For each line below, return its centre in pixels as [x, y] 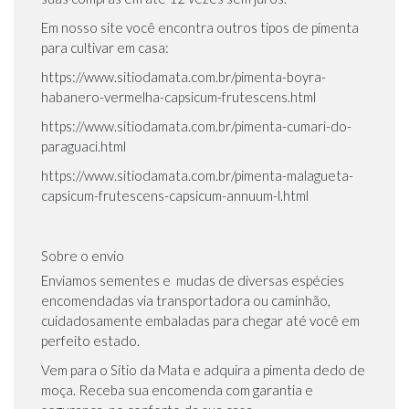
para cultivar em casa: [105, 48]
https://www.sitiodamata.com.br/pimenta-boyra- [184, 77]
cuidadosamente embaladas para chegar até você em [200, 321]
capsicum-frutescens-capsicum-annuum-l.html [175, 196]
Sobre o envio [83, 256]
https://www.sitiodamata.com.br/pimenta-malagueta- [197, 176]
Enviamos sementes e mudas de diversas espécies [193, 281]
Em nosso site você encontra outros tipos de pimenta [200, 28]
